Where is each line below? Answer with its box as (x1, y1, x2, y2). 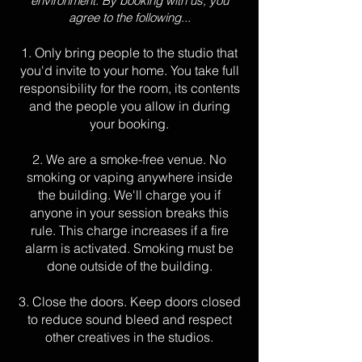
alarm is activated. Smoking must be (25, 240, 234, 256)
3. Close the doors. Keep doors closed (18, 293, 241, 309)
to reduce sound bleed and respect (27, 311, 232, 327)
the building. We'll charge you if (38, 187, 221, 203)
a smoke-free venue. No (86, 151, 226, 167)
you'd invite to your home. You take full (19, 62, 239, 78)
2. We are (32, 151, 86, 167)
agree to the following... (68, 10, 191, 25)
